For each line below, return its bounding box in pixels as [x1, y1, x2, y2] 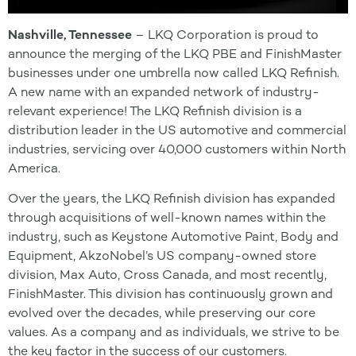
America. [8, 161, 60, 176]
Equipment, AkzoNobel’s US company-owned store [8, 248, 316, 264]
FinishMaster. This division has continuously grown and [8, 286, 333, 302]
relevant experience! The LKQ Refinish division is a [8, 103, 302, 118]
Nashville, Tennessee [8, 27, 132, 42]
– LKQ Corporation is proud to [132, 27, 319, 42]
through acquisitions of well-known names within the [8, 210, 326, 226]
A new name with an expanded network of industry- [8, 84, 319, 99]
